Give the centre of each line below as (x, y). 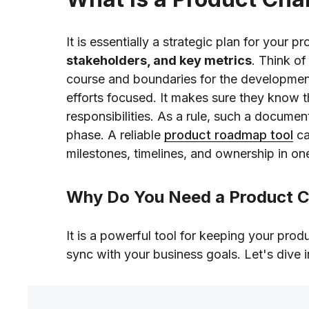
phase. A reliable (115, 135)
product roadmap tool (229, 135)
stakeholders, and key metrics (159, 61)
